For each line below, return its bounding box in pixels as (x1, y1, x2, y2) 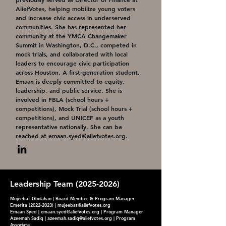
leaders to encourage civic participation (16, 59, 129, 67)
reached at (16, 132, 48, 140)
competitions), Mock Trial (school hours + (16, 104, 133, 112)
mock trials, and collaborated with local (16, 50, 128, 58)
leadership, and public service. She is (16, 86, 122, 94)
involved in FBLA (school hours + (16, 95, 109, 103)
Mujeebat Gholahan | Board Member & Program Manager (10, 195, 135, 201)
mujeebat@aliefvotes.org (58, 202, 110, 208)
